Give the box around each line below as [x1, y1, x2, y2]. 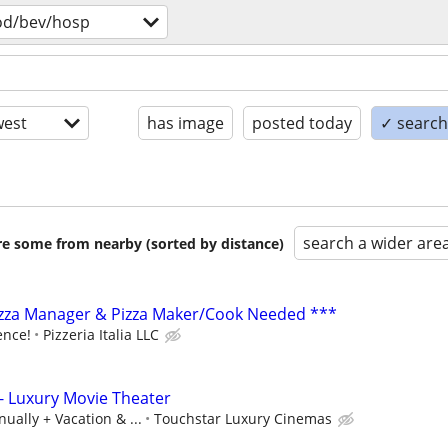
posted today [252, 112, 352, 134]
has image [147, 112, 224, 134]
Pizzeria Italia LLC [43, 325, 159, 344]
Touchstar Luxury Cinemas [154, 409, 332, 429]
